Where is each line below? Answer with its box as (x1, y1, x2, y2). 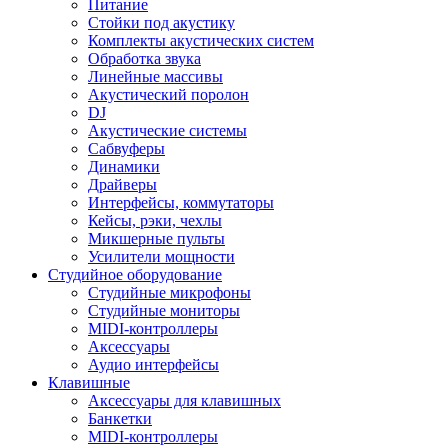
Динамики (88, 158, 160, 175)
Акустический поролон (88, 86, 249, 103)
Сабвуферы (88, 140, 165, 157)
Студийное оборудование (48, 266, 222, 283)
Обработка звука (88, 50, 201, 67)
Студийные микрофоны (88, 284, 251, 301)
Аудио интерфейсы (88, 356, 219, 373)
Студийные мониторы (88, 302, 240, 319)
